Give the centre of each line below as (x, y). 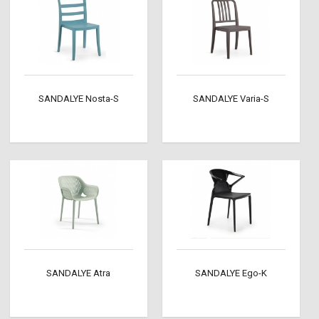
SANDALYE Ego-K (231, 273)
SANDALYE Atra (79, 273)
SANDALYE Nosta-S (78, 99)
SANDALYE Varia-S (231, 99)
